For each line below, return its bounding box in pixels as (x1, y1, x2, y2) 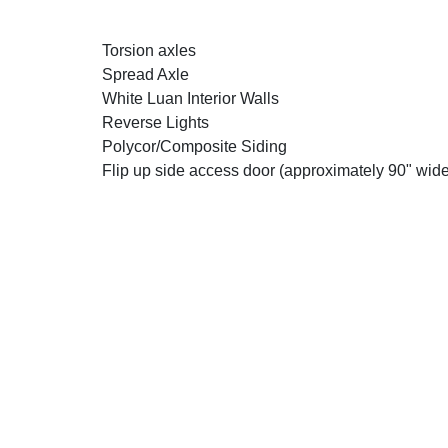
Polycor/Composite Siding (102, 137, 287, 155)
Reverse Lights (102, 113, 209, 131)
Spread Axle (102, 65, 193, 83)
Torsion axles (102, 41, 196, 59)
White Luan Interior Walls (102, 89, 279, 107)
